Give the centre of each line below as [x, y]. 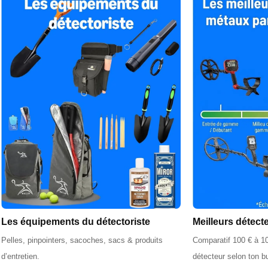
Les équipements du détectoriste [76, 222]
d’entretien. [20, 257]
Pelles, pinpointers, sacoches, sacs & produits [82, 240]
